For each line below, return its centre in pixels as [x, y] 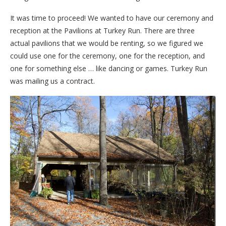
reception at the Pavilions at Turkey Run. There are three [102, 30]
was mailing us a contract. [52, 81]
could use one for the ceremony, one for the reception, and [107, 55]
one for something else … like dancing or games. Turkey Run [109, 68]
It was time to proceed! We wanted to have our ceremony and [112, 18]
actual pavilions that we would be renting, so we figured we [107, 43]
